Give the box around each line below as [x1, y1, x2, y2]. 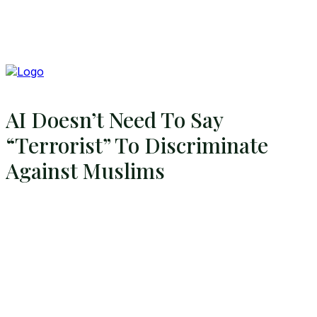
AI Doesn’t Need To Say [6, 105, 223, 134]
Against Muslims [6, 156, 165, 185]
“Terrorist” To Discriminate [6, 131, 268, 160]
